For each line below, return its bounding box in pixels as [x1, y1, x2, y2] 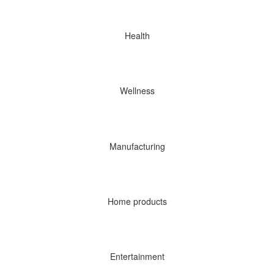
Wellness [119, 84, 155, 97]
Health [124, 29, 150, 42]
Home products [107, 194, 167, 207]
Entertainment [109, 250, 165, 263]
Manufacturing [109, 139, 165, 152]
